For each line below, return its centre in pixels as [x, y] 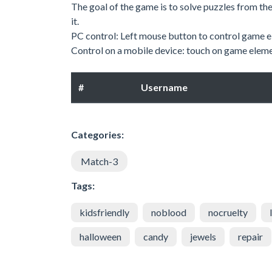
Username [164, 87]
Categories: [97, 134]
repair [250, 236]
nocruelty [228, 212]
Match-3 [99, 161]
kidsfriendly [104, 212]
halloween [100, 236]
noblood [169, 212]
